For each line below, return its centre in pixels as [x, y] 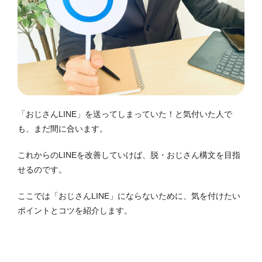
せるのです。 [42, 170]
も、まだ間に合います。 [63, 129]
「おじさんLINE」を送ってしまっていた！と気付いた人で [125, 114]
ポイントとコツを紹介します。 [75, 211]
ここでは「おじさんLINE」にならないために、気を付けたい [129, 196]
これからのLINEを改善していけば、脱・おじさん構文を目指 [129, 155]
